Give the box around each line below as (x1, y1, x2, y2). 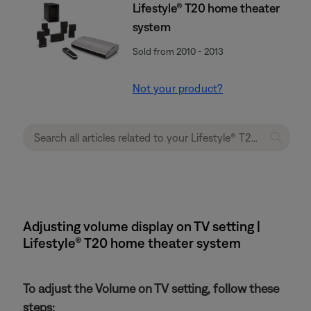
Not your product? (132, 82, 224, 94)
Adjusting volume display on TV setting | (23, 218, 260, 234)
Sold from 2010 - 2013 (132, 46, 224, 57)
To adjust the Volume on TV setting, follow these (23, 281, 279, 296)
